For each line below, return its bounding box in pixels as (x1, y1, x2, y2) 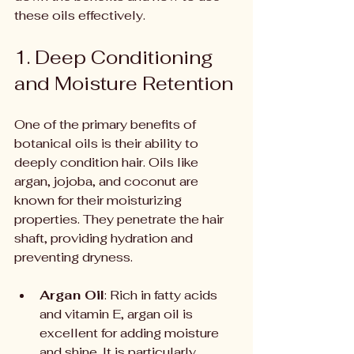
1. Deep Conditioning (14, 45, 218, 70)
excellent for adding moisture (40, 325, 222, 341)
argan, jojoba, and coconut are (14, 173, 201, 190)
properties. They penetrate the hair (14, 211, 227, 228)
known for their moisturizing (14, 192, 185, 209)
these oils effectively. (14, 7, 145, 24)
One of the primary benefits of (14, 116, 199, 133)
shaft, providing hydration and (14, 230, 196, 247)
